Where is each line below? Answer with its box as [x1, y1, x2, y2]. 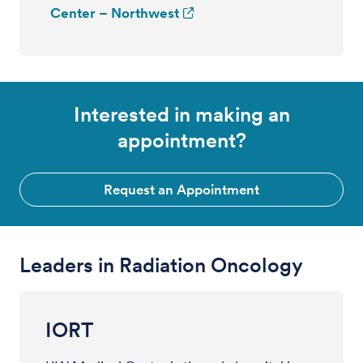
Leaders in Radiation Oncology [19, 253, 303, 277]
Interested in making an [73, 102, 290, 126]
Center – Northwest [50, 5, 179, 21]
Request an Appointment [104, 181, 259, 198]
